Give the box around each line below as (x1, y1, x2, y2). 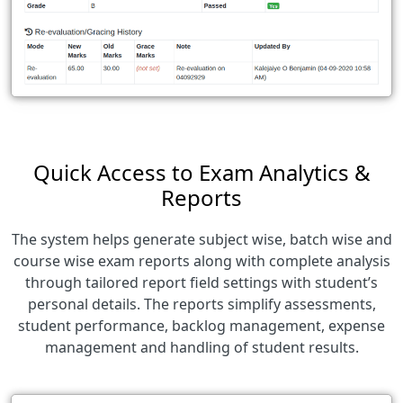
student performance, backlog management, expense (18, 315, 385, 336)
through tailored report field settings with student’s (25, 272, 378, 292)
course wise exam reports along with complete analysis (13, 250, 390, 271)
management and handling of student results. (44, 336, 359, 357)
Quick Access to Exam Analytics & (32, 157, 371, 187)
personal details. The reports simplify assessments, (27, 293, 376, 314)
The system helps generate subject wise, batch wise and (11, 228, 392, 249)
